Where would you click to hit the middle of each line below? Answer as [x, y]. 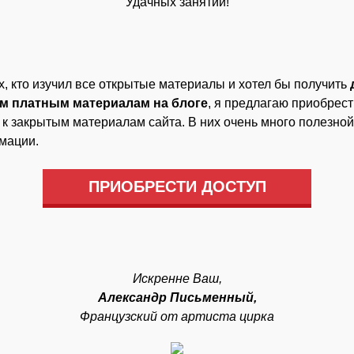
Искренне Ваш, [177, 279]
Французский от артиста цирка [177, 316]
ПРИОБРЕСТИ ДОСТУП [177, 186]
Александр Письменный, [177, 298]
